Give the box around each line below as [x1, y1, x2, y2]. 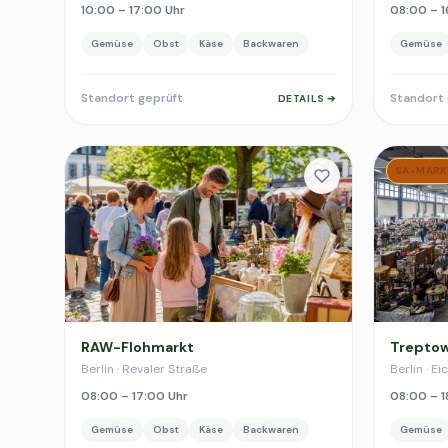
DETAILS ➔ [277, 91, 336, 105]
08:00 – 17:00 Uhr [81, 388, 188, 404]
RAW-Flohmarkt [81, 338, 194, 356]
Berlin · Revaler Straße [81, 361, 207, 377]
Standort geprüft [81, 90, 183, 106]
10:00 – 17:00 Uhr [81, 2, 185, 18]
